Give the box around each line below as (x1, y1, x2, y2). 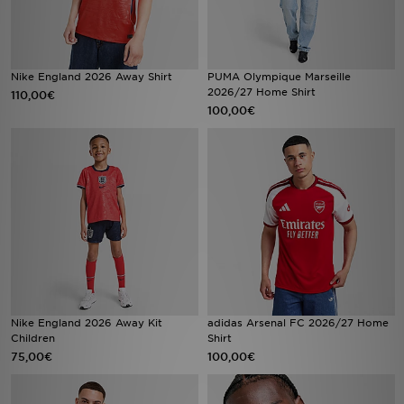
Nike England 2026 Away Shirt (11, 70, 172, 83)
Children (11, 332, 55, 344)
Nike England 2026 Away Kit (11, 317, 162, 329)
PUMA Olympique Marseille (207, 70, 351, 83)
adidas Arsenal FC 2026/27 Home (207, 317, 389, 329)
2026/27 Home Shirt (207, 86, 316, 98)
